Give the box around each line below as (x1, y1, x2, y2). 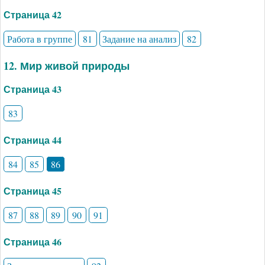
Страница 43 (4, 82, 62, 96)
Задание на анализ (102, 32, 177, 45)
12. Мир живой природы (4, 57, 130, 73)
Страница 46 (4, 234, 62, 248)
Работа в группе (7, 32, 72, 45)
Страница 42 (4, 7, 62, 21)
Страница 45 (4, 183, 62, 198)
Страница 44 (4, 132, 62, 147)
